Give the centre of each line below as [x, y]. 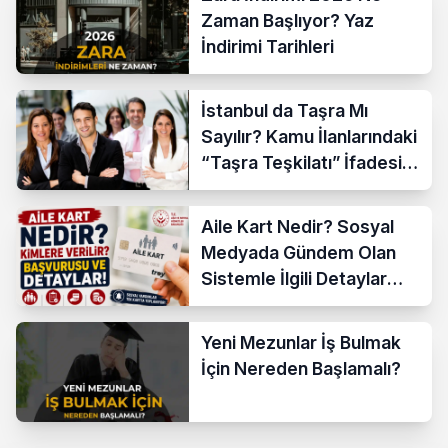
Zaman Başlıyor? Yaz [288, 20]
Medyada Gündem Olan [299, 252]
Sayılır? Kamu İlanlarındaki [309, 136]
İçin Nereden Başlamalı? [301, 368]
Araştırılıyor [250, 304]
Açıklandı [239, 188]
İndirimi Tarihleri [268, 46]
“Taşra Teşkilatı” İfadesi [302, 162]
